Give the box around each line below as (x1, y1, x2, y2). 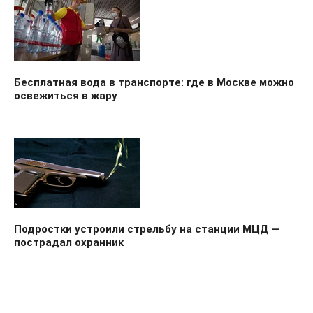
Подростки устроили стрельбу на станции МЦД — (14, 222, 280, 235)
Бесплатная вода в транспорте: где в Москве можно (14, 75, 294, 89)
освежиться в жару (14, 89, 117, 102)
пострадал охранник (14, 235, 124, 249)
